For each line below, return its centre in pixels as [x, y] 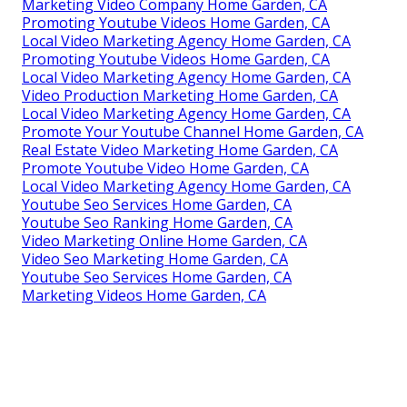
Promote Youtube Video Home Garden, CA [165, 169]
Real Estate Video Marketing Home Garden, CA [180, 150]
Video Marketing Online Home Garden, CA [164, 241]
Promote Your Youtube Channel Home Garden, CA [193, 132]
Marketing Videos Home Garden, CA [144, 296]
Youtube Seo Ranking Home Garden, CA [157, 223]
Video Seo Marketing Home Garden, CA [155, 259]
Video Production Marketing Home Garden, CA [180, 96]
